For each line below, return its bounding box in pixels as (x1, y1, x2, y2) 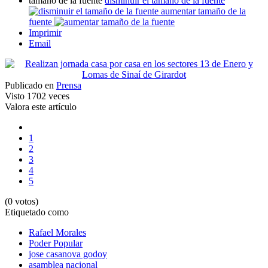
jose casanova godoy (29, 249, 107, 260)
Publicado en (5, 80, 54, 91)
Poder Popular (29, 238, 83, 249)
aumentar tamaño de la (161, 6, 246, 17)
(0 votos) (5, 196, 38, 207)
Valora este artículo (5, 102, 77, 112)
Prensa (56, 80, 81, 91)
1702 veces (25, 91, 69, 102)
